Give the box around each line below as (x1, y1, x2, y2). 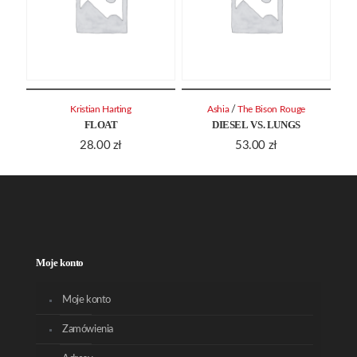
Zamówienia (62, 324, 114, 335)
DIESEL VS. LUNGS (212, 118, 300, 131)
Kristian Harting (70, 104, 131, 114)
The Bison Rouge (237, 104, 305, 114)
